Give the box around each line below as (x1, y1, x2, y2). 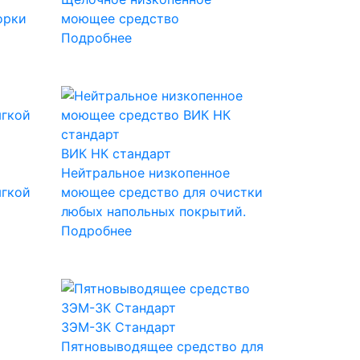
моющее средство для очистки (60, 183, 263, 200)
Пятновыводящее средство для (60, 337, 264, 354)
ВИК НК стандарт (60, 145, 171, 162)
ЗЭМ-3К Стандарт (60, 318, 176, 335)
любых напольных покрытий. (60, 202, 246, 219)
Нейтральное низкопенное (60, 164, 230, 181)
